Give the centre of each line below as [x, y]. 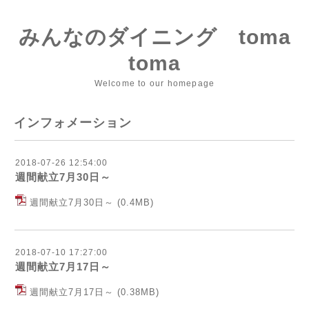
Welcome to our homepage [154, 83]
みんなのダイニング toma [154, 37]
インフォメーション [73, 123]
